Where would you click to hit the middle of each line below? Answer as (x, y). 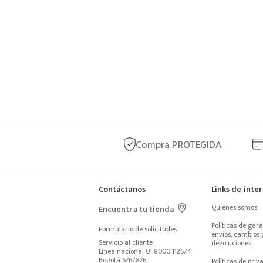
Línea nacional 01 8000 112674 (145, 251)
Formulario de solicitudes (138, 229)
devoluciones (231, 243)
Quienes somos (234, 207)
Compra (153, 144)
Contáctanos (122, 189)
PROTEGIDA (196, 144)
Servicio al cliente (126, 242)
